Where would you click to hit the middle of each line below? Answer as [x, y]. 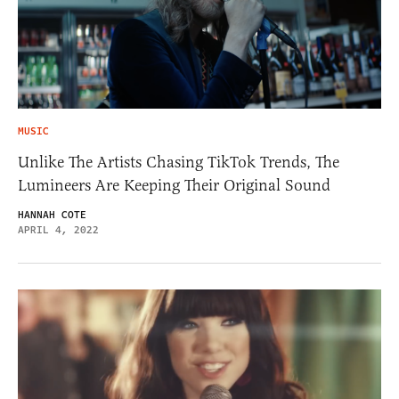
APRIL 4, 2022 [58, 231]
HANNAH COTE [52, 216]
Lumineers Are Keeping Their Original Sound [174, 186]
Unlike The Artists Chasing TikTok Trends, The [179, 163]
